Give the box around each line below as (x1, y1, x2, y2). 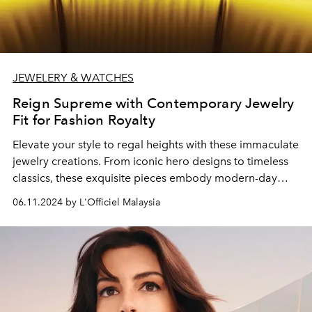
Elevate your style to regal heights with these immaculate (13, 138, 299, 151)
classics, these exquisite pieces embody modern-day (13, 171, 277, 185)
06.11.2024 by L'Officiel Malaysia (13, 196, 160, 208)
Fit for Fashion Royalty (13, 111, 155, 128)
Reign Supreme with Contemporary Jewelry (13, 95, 295, 111)
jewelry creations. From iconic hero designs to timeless (13, 155, 288, 168)
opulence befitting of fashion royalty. (13, 188, 198, 201)
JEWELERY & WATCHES (13, 71, 134, 84)
